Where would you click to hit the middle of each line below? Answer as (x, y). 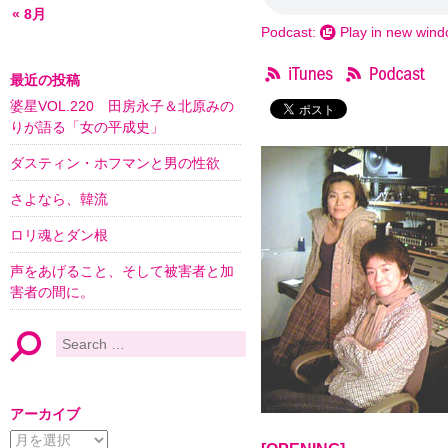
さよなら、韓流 (59, 199)
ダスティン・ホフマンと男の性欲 (115, 163)
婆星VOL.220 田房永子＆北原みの (122, 106)
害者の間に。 (52, 292)
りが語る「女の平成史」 (87, 127)
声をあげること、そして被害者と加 (122, 271)
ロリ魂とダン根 (59, 235)
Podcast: (290, 32)
